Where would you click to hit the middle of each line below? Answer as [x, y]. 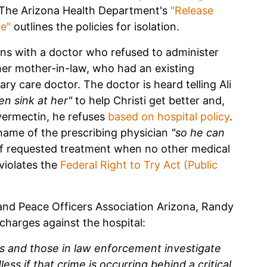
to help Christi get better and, [148, 100]
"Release [192, 10]
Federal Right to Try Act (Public [139, 164]
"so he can [198, 132]
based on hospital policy [169, 116]
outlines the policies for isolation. [95, 26]
